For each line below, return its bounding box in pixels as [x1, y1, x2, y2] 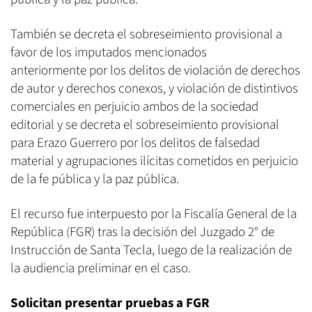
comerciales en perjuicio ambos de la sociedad [10, 97, 258, 117]
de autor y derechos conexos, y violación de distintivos [10, 79, 298, 99]
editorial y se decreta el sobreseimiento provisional [10, 116, 279, 135]
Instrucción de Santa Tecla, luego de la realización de [10, 241, 292, 260]
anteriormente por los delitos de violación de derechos [10, 61, 300, 81]
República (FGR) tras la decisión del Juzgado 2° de [10, 223, 274, 242]
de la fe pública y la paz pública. [10, 170, 179, 189]
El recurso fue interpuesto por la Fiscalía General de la [10, 205, 297, 224]
